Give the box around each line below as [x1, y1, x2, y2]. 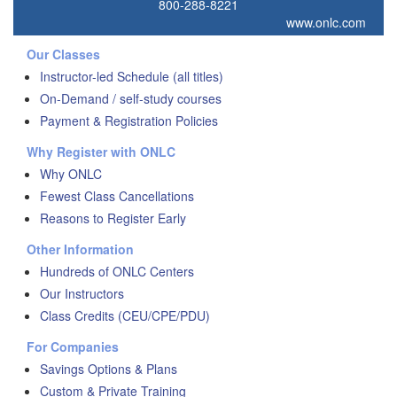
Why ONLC [40, 165, 102, 183]
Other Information [27, 240, 134, 259]
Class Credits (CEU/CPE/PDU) [40, 307, 210, 325]
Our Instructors [40, 284, 124, 303]
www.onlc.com [286, 13, 366, 32]
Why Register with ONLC [27, 143, 175, 161]
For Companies [27, 338, 119, 356]
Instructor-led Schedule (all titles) [40, 67, 223, 86]
